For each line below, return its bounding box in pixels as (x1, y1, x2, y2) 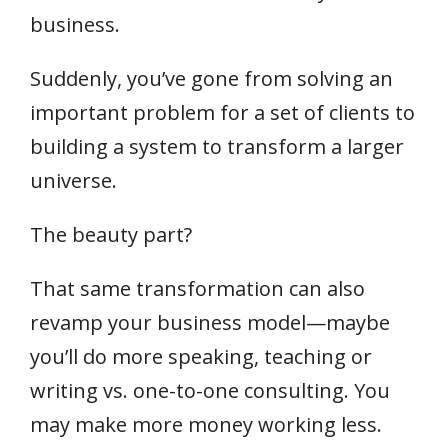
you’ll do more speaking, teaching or (30, 343, 372, 370)
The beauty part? (30, 221, 192, 248)
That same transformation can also (30, 275, 365, 302)
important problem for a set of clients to (30, 99, 415, 126)
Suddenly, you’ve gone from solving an (30, 65, 393, 92)
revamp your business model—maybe (30, 309, 390, 336)
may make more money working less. (30, 411, 382, 438)
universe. (30, 167, 117, 194)
